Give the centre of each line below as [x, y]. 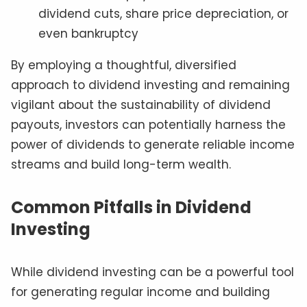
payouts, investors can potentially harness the [148, 125]
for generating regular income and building [140, 292]
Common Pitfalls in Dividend [131, 208]
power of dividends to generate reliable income [153, 145]
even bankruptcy [88, 34]
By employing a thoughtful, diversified [124, 65]
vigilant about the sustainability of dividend [141, 105]
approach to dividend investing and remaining [150, 85]
